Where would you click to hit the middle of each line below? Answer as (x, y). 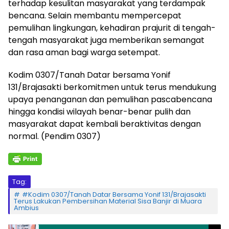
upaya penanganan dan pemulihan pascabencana (110, 100)
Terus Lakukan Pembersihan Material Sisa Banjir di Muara (108, 201)
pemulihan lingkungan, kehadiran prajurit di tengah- (112, 28)
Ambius (26, 208)
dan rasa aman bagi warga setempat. (84, 53)
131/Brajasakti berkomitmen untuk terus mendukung (112, 87)
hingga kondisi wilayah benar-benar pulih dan (99, 112)
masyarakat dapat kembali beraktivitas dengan (105, 124)
